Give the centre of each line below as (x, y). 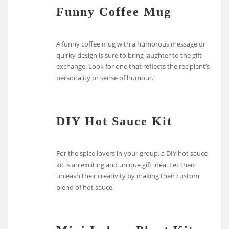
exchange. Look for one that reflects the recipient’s (133, 67)
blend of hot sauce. (85, 187)
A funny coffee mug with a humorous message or (131, 44)
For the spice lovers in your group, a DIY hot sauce (132, 154)
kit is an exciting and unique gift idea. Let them (127, 165)
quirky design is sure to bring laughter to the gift (129, 55)
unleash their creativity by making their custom (128, 176)
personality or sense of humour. (105, 78)
